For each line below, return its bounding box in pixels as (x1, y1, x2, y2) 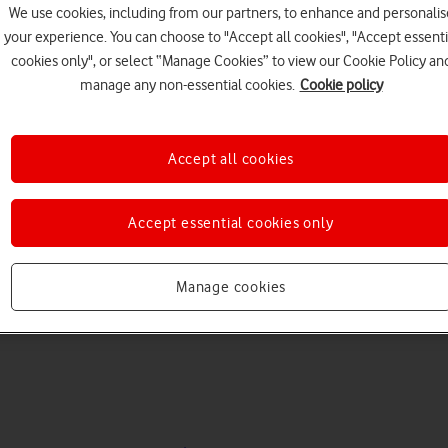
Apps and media (135, 292, 229, 308)
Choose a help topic (107, 171, 341, 203)
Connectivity (286, 292, 358, 308)
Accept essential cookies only (128, 214, 334, 233)
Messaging (10, 292, 74, 308)
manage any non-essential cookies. (79, 76, 295, 95)
